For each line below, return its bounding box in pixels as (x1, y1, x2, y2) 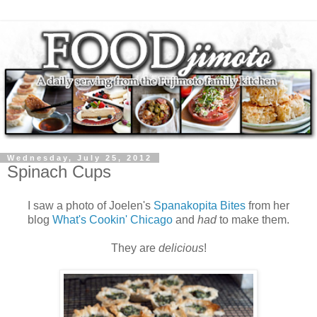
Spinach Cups (7, 161, 111, 181)
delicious (158, 241, 204, 254)
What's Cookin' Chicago (52, 213, 173, 226)
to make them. (217, 213, 289, 226)
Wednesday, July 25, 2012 (7, 153, 152, 162)
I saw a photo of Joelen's (28, 199, 154, 212)
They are (110, 241, 158, 254)
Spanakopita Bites (154, 199, 246, 212)
